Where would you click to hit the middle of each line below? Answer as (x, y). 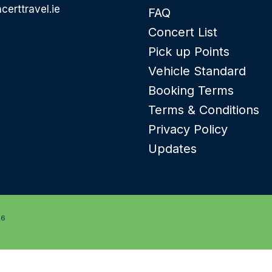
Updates (172, 149)
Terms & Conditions (204, 110)
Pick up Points (189, 52)
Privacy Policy (188, 129)
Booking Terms (191, 90)
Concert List (183, 32)
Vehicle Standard (197, 71)
